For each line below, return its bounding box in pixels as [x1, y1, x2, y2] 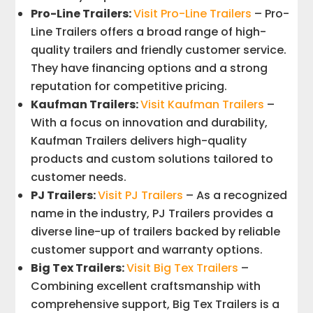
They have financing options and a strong [31, 59, 268, 76]
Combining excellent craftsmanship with [31, 277, 261, 294]
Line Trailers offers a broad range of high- [31, 23, 267, 40]
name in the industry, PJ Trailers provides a [31, 205, 274, 221]
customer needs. [31, 168, 127, 185]
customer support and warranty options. [31, 241, 263, 258]
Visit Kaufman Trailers [140, 96, 265, 112]
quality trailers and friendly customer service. [31, 41, 287, 58]
